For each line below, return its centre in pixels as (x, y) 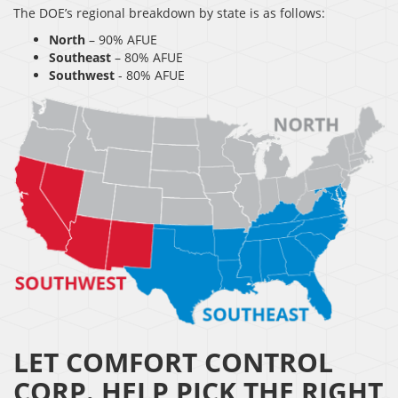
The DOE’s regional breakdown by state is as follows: (169, 13)
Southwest (82, 76)
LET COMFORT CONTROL (173, 362)
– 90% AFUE (123, 40)
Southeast (80, 58)
